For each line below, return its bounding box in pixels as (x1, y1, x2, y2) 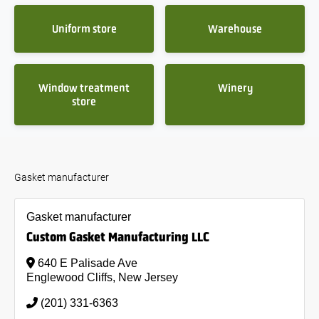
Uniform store (51, 22, 117, 36)
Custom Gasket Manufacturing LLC (26, 229, 209, 245)
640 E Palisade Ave (35, 257, 137, 269)
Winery (217, 81, 253, 95)
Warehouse (208, 22, 262, 36)
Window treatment (38, 81, 130, 95)
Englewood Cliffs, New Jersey (26, 271, 178, 283)
